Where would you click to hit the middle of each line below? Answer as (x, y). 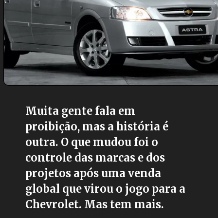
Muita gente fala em (81, 111)
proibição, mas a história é (97, 127)
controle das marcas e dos (95, 158)
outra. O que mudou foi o (92, 143)
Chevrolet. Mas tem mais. (95, 205)
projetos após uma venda (93, 174)
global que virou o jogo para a (106, 189)
